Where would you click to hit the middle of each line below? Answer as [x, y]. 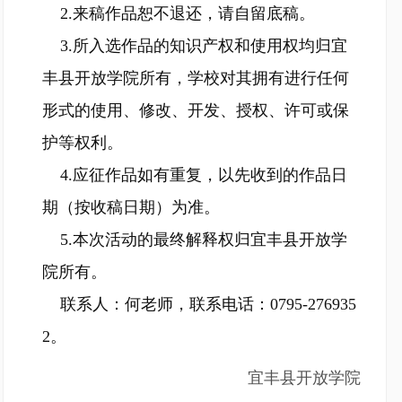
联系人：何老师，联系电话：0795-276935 [208, 304]
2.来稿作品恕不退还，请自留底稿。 [188, 13]
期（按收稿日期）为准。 [131, 207]
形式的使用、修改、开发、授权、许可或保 [196, 110]
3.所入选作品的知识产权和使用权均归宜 [204, 46]
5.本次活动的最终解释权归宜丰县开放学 [204, 240]
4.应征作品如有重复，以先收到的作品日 [204, 175]
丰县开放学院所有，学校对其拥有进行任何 [196, 78]
